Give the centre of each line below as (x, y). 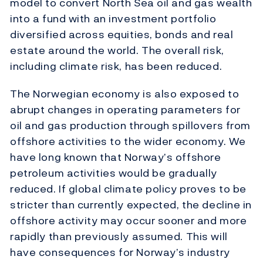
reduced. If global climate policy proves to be (128, 189)
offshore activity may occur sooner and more (129, 221)
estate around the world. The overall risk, (117, 50)
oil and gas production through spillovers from (130, 126)
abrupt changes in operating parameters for (125, 110)
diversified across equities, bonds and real (122, 35)
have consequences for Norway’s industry (120, 252)
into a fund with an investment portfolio (113, 19)
